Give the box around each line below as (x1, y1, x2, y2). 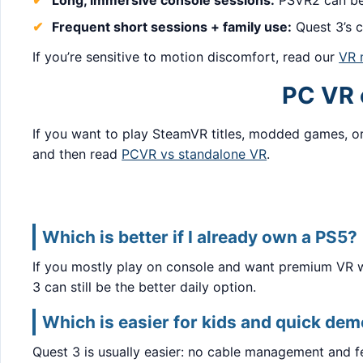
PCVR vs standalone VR (122, 146, 267, 163)
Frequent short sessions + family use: (52, 18, 293, 35)
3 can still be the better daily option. (32, 278, 257, 295)
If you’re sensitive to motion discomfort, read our (32, 48, 340, 65)
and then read (32, 146, 122, 163)
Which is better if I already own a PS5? (42, 226, 358, 247)
